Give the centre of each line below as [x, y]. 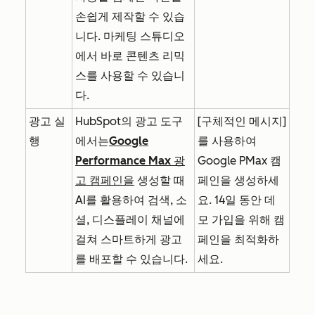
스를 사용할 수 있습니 [130, 75]
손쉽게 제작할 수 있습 [130, 16]
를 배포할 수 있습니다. [131, 259]
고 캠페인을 [105, 180]
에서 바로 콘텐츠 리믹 [130, 56]
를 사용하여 [227, 141]
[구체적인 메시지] [242, 121]
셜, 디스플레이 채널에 [130, 219]
